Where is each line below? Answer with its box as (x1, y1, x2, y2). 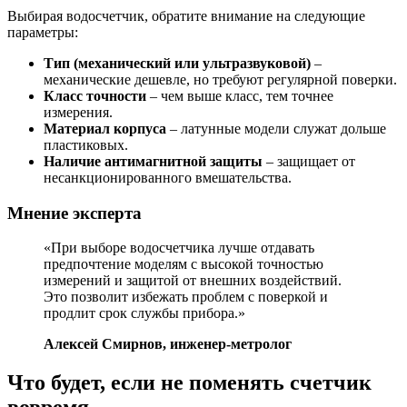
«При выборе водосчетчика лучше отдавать (44, 240, 314, 256)
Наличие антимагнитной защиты (44, 154, 263, 169)
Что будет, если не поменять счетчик (7, 371, 372, 395)
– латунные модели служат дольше (166, 121, 386, 136)
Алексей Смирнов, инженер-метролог (44, 336, 292, 352)
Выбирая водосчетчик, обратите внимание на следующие (7, 8, 365, 24)
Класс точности (44, 88, 146, 104)
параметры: (7, 25, 78, 40)
